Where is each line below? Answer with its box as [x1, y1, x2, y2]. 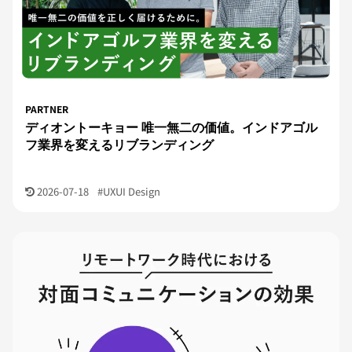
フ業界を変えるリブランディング [25, 134, 214, 153]
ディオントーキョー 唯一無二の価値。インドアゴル [25, 117, 317, 136]
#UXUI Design [97, 184, 161, 199]
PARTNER [25, 102, 68, 115]
